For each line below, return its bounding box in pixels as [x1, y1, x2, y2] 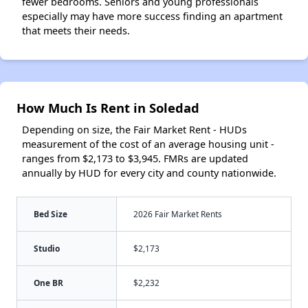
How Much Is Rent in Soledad [16, 98, 199, 116]
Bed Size [34, 208, 67, 219]
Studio [34, 242, 60, 254]
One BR [34, 276, 63, 288]
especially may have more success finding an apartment [22, 9, 283, 23]
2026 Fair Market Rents [133, 208, 222, 219]
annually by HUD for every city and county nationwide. [22, 166, 276, 179]
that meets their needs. [22, 23, 130, 37]
